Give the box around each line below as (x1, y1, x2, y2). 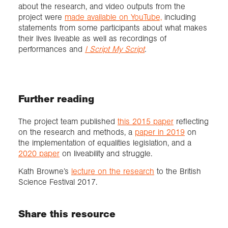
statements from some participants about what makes (18, 23, 207, 33)
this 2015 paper (118, 116, 174, 126)
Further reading (18, 93, 94, 105)
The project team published (18, 116, 118, 126)
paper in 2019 (135, 127, 185, 137)
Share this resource (18, 207, 116, 220)
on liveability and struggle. (60, 148, 152, 158)
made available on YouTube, (65, 12, 162, 22)
